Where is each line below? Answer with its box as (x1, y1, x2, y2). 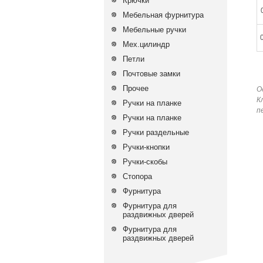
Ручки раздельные (123, 128, 189, 137)
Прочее (123, 84, 149, 93)
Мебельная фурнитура (123, 11, 204, 19)
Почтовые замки (123, 69, 180, 78)
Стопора (123, 172, 152, 181)
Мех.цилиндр (123, 40, 170, 49)
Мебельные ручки (123, 25, 186, 34)
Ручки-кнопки (123, 143, 170, 151)
